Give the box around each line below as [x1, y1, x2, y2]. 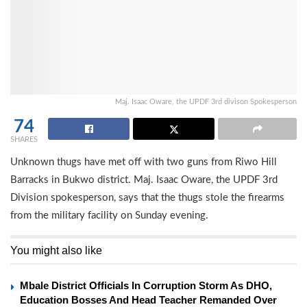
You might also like [10, 245, 102, 257]
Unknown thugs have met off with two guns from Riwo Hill [10, 157, 277, 168]
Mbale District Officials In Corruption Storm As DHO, [20, 280, 272, 292]
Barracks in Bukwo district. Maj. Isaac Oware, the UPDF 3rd [10, 175, 278, 186]
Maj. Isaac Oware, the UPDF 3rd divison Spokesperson [115, 98, 297, 106]
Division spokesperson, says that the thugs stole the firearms [10, 193, 284, 204]
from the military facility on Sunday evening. [10, 210, 208, 221]
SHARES [10, 136, 38, 144]
